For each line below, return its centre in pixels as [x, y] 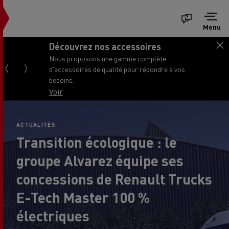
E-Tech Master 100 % [83, 197]
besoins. [62, 79]
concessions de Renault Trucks [114, 179]
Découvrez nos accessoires [105, 46]
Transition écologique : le [97, 142]
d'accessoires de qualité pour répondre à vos [117, 69]
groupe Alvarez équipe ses [100, 161]
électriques [53, 216]
